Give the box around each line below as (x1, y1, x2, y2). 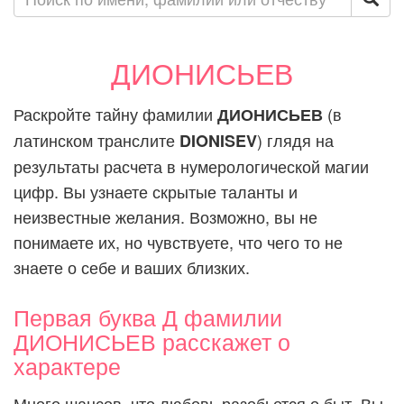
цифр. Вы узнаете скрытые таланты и (14, 179, 298, 203)
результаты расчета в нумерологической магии (14, 154, 369, 178)
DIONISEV (179, 129, 257, 152)
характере (14, 349, 121, 381)
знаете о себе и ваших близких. (14, 255, 250, 279)
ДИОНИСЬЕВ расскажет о (14, 325, 290, 357)
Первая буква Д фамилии (14, 300, 282, 333)
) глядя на (257, 128, 334, 151)
